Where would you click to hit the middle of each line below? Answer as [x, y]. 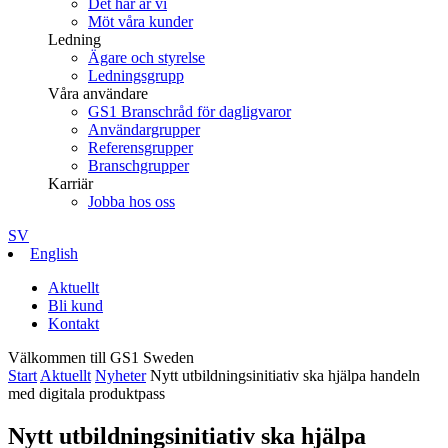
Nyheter [120, 375]
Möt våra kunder [140, 21]
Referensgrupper [140, 147]
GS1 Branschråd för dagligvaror [189, 111]
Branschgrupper [138, 165]
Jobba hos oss [131, 201]
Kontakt [73, 323]
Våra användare [98, 93]
